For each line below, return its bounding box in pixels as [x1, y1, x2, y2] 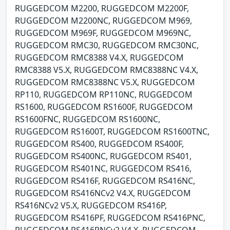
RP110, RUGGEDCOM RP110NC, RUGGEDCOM [15, 89, 193, 101]
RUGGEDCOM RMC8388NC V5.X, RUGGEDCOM [15, 76, 195, 88]
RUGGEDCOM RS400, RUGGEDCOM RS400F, [15, 138, 184, 150]
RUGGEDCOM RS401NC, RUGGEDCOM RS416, [15, 163, 191, 175]
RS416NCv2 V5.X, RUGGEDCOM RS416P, [15, 200, 167, 212]
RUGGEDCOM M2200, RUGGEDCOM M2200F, [15, 3, 189, 14]
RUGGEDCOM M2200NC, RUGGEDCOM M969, [15, 15, 192, 27]
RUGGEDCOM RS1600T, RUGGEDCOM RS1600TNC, [15, 126, 209, 138]
